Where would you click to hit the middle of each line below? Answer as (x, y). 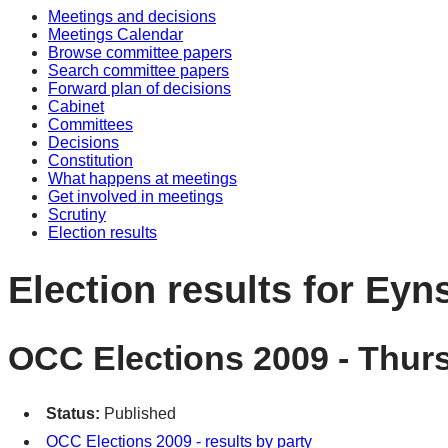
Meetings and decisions (132, 16)
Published (140, 414)
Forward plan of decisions (139, 88)
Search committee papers (138, 70)
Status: (75, 414)
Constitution (90, 160)
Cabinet (76, 106)
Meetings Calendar (115, 34)
